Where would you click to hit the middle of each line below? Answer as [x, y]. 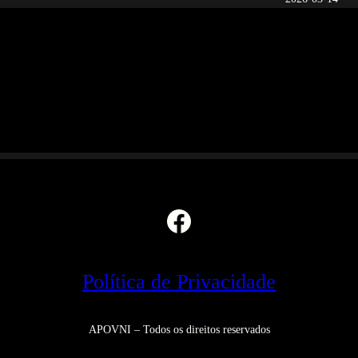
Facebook [220, 220]
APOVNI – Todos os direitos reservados [179, 330]
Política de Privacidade [179, 282]
